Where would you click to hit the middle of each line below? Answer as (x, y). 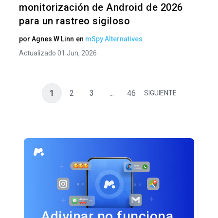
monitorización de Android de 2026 (101, 7)
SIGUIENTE (160, 93)
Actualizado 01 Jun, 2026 (58, 53)
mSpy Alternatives (114, 39)
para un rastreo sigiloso (74, 21)
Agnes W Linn (53, 39)
